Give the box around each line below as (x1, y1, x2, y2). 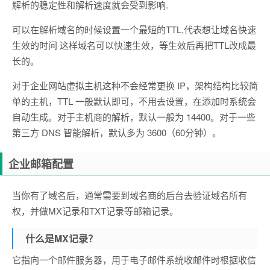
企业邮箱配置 (8, 155, 74, 172)
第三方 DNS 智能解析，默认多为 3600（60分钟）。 (12, 125, 221, 139)
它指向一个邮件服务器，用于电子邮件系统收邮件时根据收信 (12, 253, 256, 266)
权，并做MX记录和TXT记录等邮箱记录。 (12, 204, 178, 217)
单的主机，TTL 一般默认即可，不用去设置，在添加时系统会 (12, 94, 256, 107)
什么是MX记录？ (25, 231, 98, 245)
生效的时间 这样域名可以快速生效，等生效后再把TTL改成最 (12, 38, 256, 51)
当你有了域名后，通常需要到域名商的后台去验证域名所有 (12, 188, 247, 201)
